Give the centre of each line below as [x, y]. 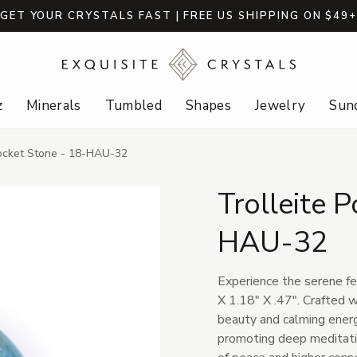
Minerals [53, 106]
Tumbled [133, 106]
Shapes [208, 106]
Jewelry [280, 106]
